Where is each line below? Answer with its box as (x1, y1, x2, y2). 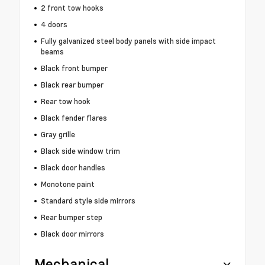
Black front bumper (40, 63, 108, 74)
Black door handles (40, 162, 105, 173)
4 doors (40, 19, 67, 30)
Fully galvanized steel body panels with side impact (40, 35, 216, 47)
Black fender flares (40, 112, 107, 124)
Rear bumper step (40, 212, 102, 223)
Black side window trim (40, 146, 120, 157)
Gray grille (40, 129, 75, 140)
